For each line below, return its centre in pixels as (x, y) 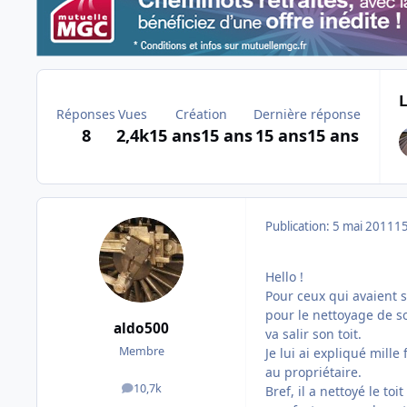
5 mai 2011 (363, 227)
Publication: (299, 227)
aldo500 (141, 328)
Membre (141, 351)
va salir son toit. (313, 334)
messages (167, 392)
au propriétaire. (313, 372)
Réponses (86, 114)
